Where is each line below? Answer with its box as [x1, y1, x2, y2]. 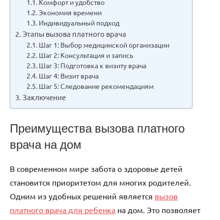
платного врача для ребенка [10, 205, 115, 215]
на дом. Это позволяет [115, 205, 200, 215]
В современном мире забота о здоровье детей [10, 164, 183, 174]
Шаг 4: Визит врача [38, 71, 99, 81]
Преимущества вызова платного [10, 120, 185, 137]
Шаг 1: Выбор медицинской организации [38, 40, 169, 50]
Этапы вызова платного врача [23, 29, 127, 39]
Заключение [23, 92, 66, 102]
